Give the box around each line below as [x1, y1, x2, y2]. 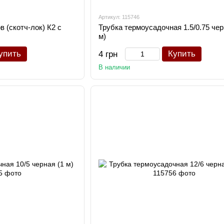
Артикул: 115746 [98, 14, 139, 20]
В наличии [98, 63, 130, 71]
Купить [167, 49, 195, 58]
